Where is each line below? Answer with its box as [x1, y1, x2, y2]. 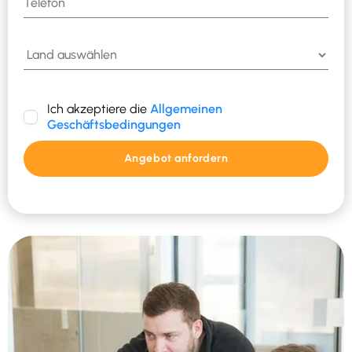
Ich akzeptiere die [47, 101, 150, 116]
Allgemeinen [150, 101, 222, 116]
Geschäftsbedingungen [47, 116, 181, 132]
